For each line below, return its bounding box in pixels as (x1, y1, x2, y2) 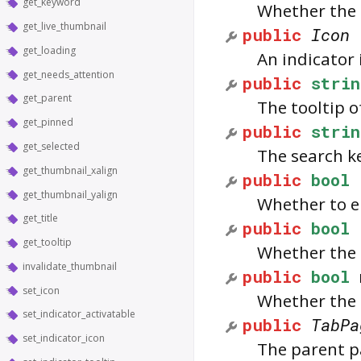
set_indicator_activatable (23, 307, 135, 322)
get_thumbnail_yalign (23, 187, 118, 201)
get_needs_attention (23, 67, 114, 81)
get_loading (23, 43, 76, 57)
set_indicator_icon (23, 331, 105, 346)
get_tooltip (23, 235, 72, 250)
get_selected (23, 139, 80, 153)
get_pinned (23, 115, 73, 130)
